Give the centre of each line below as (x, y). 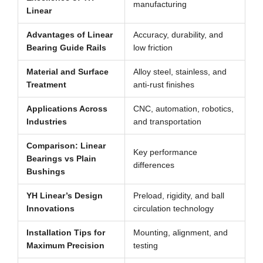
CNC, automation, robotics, (183, 109)
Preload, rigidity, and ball (178, 196)
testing (145, 246)
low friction (153, 48)
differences (154, 166)
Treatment (46, 85)
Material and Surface (67, 72)
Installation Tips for (65, 233)
